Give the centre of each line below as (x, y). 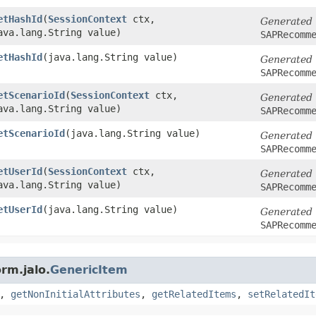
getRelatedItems (194, 294)
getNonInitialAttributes (75, 294)
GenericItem (89, 269)
